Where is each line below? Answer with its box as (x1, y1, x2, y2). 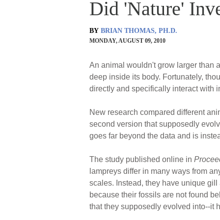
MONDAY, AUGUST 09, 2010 (89, 37, 165, 44)
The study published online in (89, 155, 194, 164)
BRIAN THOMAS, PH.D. (101, 27, 177, 34)
